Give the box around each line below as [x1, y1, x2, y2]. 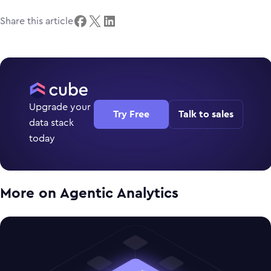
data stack [29, 118, 74, 128]
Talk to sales [178, 109, 233, 119]
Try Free [113, 109, 149, 119]
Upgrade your [29, 102, 91, 112]
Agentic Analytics [60, 186, 178, 201]
